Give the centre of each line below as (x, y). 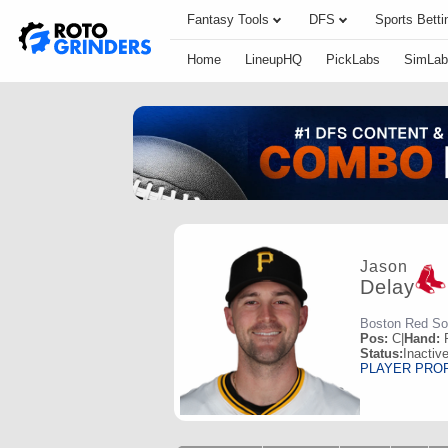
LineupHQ (273, 59)
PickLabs (353, 59)
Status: (381, 353)
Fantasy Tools (228, 19)
